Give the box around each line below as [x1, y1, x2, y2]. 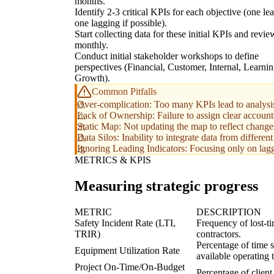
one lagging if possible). [75, 18, 167, 29]
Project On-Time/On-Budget [75, 262, 185, 272]
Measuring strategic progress [75, 178, 258, 194]
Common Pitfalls [92, 86, 157, 97]
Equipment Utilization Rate [75, 245, 180, 256]
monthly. [75, 40, 108, 51]
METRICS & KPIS [75, 155, 151, 166]
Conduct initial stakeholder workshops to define [75, 51, 259, 62]
